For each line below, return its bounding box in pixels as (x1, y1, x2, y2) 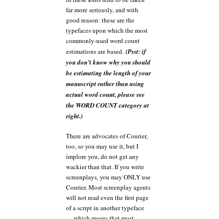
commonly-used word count (66, 36, 140, 45)
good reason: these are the (66, 16, 134, 24)
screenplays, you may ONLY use (66, 172, 151, 181)
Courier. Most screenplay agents (66, 182, 151, 192)
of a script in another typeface (66, 203, 144, 212)
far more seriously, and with (66, 5, 138, 14)
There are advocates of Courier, (66, 131, 148, 140)
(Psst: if (126, 47, 146, 56)
